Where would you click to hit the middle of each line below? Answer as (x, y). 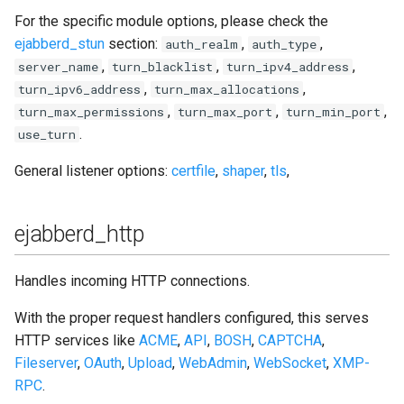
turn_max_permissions (91, 111)
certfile (193, 170)
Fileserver (46, 363)
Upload (150, 363)
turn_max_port (225, 111)
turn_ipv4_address (288, 66)
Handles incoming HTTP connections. (132, 280)
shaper (243, 170)
